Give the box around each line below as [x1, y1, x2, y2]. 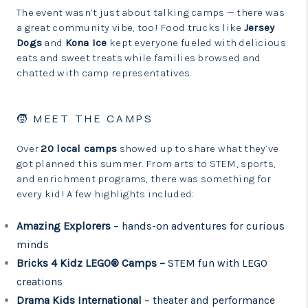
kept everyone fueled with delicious [107, 36, 286, 49]
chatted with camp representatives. [16, 67, 192, 79]
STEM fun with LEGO [168, 256, 267, 269]
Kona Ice [65, 36, 107, 49]
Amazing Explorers [16, 219, 113, 232]
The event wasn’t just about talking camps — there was [16, 6, 285, 19]
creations [16, 275, 63, 288]
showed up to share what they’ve [117, 142, 279, 155]
